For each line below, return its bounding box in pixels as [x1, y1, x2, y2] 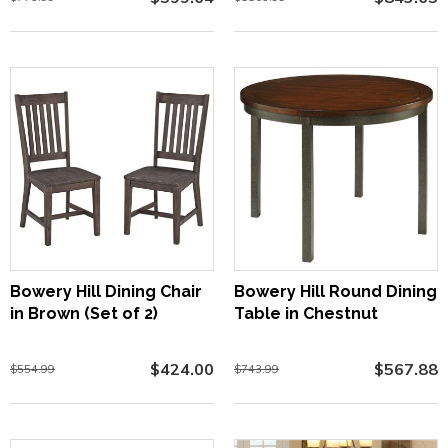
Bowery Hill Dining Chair [10, 281, 202, 301]
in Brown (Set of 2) [10, 303, 158, 323]
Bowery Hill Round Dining [234, 281, 437, 301]
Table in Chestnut [234, 303, 378, 323]
